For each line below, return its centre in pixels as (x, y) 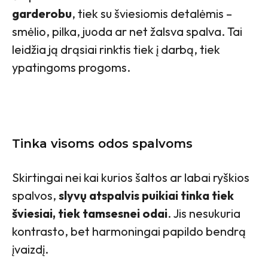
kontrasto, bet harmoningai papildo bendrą (129, 232)
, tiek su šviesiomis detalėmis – (152, 14)
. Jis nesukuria (204, 214)
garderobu (42, 14)
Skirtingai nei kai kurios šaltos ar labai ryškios (131, 178)
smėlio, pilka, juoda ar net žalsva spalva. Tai (127, 32)
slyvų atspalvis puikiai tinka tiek (146, 196)
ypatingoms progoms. (71, 68)
